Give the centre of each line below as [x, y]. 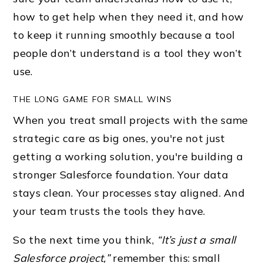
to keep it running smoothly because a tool [124, 35]
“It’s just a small [196, 240]
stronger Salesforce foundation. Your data [121, 174]
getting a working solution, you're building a [128, 156]
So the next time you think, [85, 240]
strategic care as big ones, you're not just [119, 138]
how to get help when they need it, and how [129, 16]
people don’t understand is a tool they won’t [128, 53]
